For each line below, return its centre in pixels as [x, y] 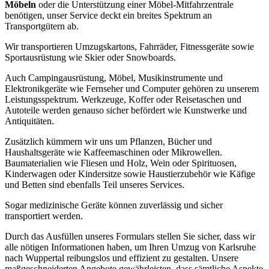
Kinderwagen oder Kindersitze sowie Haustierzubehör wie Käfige [130, 174]
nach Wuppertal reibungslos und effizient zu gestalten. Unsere [122, 258]
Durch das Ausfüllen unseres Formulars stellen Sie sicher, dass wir [130, 236]
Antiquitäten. [29, 121]
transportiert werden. [44, 216]
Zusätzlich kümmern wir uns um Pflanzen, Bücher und [108, 141]
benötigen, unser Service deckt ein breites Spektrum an [108, 15]
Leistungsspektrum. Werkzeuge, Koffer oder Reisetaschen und [123, 99]
